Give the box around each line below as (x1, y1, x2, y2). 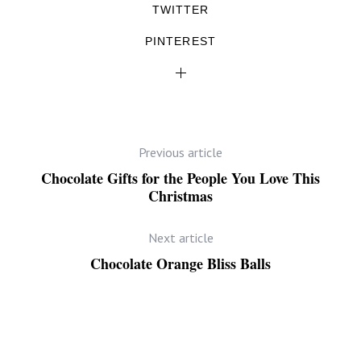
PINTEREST (145, 35, 216, 48)
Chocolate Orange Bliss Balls (90, 253, 271, 275)
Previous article (139, 144, 222, 161)
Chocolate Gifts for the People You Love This (41, 168, 320, 189)
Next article (147, 230, 214, 247)
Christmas (148, 185, 213, 207)
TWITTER (151, 3, 210, 17)
